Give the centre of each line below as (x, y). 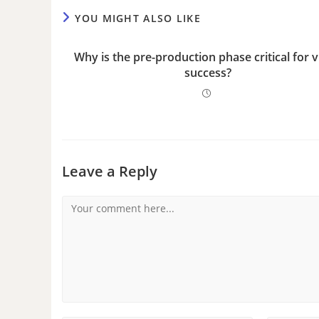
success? (208, 73)
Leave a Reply (110, 171)
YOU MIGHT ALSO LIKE (138, 18)
